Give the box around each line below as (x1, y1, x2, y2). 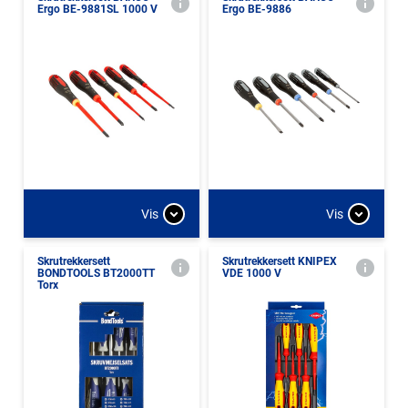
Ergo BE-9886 (222, 3, 291, 15)
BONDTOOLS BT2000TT (37, 267, 155, 280)
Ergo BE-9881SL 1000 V (37, 3, 158, 15)
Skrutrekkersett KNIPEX (222, 255, 337, 268)
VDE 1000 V (222, 267, 281, 280)
